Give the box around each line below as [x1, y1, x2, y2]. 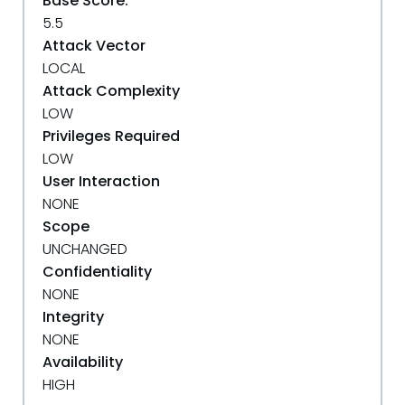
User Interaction [42, 171, 160, 192]
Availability [42, 352, 123, 372]
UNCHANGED [42, 239, 127, 259]
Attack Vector [42, 35, 146, 56]
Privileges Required [42, 126, 180, 146]
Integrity [42, 306, 104, 327]
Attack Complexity [42, 80, 180, 101]
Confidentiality [42, 261, 152, 282]
